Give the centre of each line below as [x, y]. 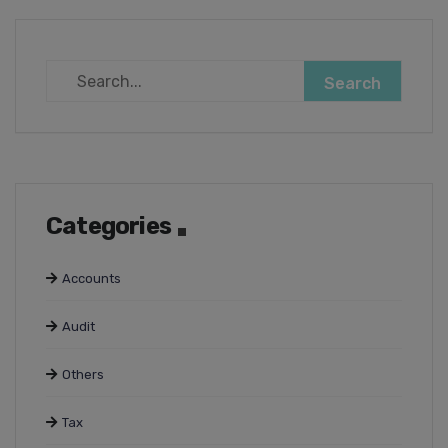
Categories [108, 226]
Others [83, 375]
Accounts [91, 279]
